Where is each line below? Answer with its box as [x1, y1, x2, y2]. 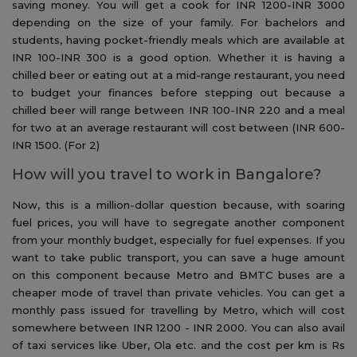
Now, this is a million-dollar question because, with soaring [12, 198, 345, 211]
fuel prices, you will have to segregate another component [12, 215, 345, 229]
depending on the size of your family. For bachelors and [12, 15, 345, 29]
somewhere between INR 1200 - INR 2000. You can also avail [12, 320, 345, 334]
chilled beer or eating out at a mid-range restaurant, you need [12, 68, 345, 81]
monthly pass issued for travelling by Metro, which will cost [12, 303, 345, 316]
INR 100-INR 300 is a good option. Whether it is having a [12, 50, 345, 64]
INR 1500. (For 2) [12, 138, 100, 151]
